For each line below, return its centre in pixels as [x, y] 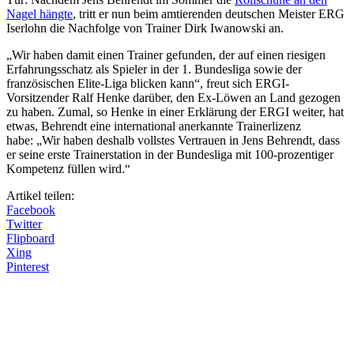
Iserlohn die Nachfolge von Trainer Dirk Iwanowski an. [145, 28]
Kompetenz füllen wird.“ [68, 168]
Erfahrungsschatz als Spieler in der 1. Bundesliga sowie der [154, 69]
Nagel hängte [40, 13]
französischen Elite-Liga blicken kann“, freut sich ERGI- [148, 83]
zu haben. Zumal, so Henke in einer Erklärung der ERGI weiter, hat [175, 111]
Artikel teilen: [40, 195]
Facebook [31, 209]
